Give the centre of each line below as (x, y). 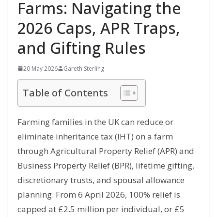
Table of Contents (65, 92)
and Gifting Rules (82, 47)
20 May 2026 (40, 68)
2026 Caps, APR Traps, (99, 28)
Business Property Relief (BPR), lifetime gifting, (106, 165)
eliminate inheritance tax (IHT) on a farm (95, 136)
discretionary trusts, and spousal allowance (101, 180)
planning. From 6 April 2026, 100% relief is (99, 194)
